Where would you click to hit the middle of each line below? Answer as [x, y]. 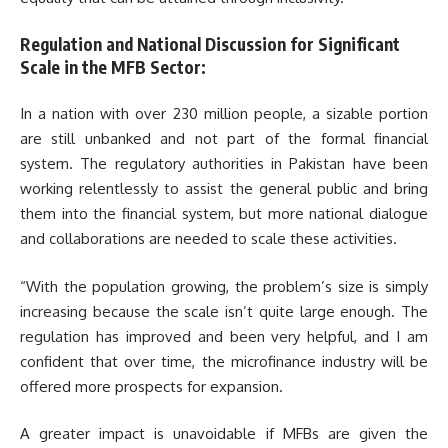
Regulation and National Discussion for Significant [210, 43]
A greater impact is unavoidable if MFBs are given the [224, 434]
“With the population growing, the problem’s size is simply [224, 286]
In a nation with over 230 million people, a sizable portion [224, 114]
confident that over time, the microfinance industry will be [224, 361]
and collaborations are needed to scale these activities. [208, 239]
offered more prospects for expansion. [151, 386]
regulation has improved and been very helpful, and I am [224, 336]
